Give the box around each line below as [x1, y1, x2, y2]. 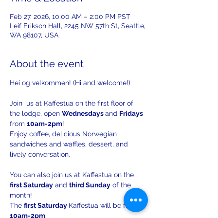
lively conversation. [10, 150, 70, 158]
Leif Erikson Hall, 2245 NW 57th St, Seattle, [10, 22, 145, 30]
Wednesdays [62, 109, 105, 117]
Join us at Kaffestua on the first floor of [10, 99, 135, 107]
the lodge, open [10, 109, 62, 117]
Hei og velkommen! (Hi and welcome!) [10, 79, 130, 87]
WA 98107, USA [10, 31, 58, 39]
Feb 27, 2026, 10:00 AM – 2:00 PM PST [10, 13, 130, 20]
